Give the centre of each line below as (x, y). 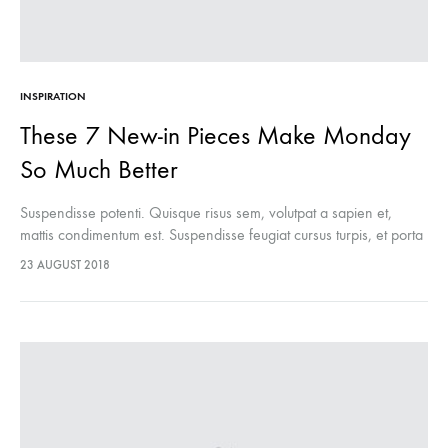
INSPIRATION (53, 96)
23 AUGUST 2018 (65, 265)
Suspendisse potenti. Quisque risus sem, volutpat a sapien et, (206, 212)
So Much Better (99, 169)
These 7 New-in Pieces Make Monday (215, 135)
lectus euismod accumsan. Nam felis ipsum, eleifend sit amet (204, 256)
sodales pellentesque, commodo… (125, 278)
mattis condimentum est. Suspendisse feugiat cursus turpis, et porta (221, 234)
